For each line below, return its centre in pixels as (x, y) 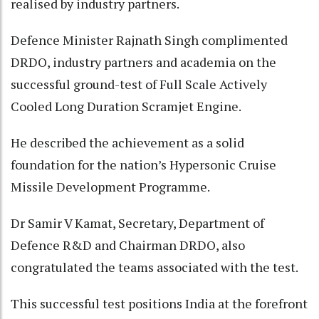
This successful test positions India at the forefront (159, 303)
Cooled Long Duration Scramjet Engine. (126, 106)
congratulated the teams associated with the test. (155, 267)
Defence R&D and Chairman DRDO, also (128, 245)
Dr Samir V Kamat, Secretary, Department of (137, 223)
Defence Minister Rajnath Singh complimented (149, 40)
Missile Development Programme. (110, 186)
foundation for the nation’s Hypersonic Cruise (143, 164)
